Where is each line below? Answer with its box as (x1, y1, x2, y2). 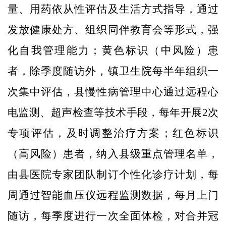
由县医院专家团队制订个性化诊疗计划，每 (8, 168, 218, 181)
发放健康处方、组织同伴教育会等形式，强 (8, 23, 218, 36)
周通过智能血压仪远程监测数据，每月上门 (8, 189, 218, 201)
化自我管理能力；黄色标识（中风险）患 (8, 44, 218, 56)
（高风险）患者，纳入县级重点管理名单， (8, 147, 218, 160)
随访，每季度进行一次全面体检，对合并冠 (8, 209, 218, 222)
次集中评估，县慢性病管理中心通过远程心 (8, 85, 218, 98)
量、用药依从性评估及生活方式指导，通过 (8, 3, 218, 15)
